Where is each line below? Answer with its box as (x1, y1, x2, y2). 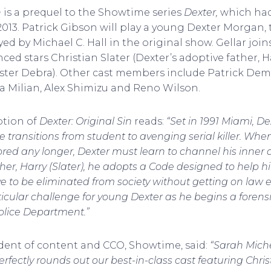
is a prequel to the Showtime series (4, 7, 184, 18)
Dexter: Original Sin (39, 116, 134, 127)
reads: (134, 116, 166, 127)
